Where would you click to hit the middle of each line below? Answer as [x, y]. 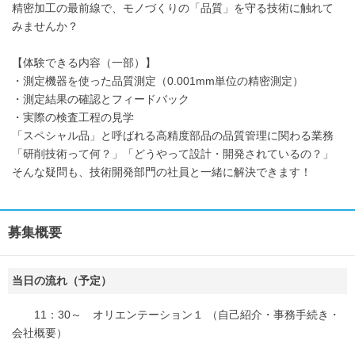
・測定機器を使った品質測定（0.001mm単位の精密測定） [158, 80]
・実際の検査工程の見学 [73, 117]
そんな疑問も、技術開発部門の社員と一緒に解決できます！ [162, 172]
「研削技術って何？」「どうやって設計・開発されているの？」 [173, 153]
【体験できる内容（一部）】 [84, 62]
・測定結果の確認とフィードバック [101, 99]
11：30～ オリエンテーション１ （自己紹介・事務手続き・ [176, 314]
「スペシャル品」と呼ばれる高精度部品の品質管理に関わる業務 [173, 135]
